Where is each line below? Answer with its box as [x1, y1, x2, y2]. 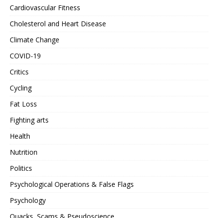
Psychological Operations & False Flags [10, 179, 134, 189]
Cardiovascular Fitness [10, 2, 80, 12]
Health [10, 131, 30, 141]
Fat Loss [10, 99, 37, 109]
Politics [10, 163, 32, 173]
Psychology [10, 195, 46, 205]
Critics [10, 67, 29, 76]
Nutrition [10, 147, 37, 157]
